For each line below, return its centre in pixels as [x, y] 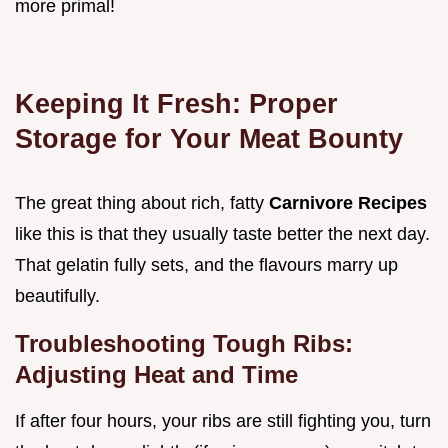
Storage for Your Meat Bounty [209, 139]
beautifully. [57, 296]
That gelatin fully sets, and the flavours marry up [206, 265]
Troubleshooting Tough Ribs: [184, 344]
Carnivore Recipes [348, 203]
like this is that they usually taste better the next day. [222, 234]
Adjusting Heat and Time [156, 375]
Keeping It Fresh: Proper [176, 104]
